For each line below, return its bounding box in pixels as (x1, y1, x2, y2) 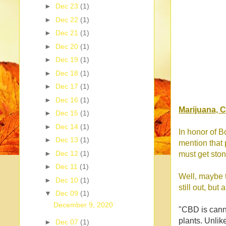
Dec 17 (55, 82, 80, 91)
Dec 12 (55, 149, 80, 157)
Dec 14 (55, 122, 80, 131)
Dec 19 (55, 55, 80, 64)
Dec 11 (55, 162, 80, 171)
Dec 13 (55, 136, 80, 144)
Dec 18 (55, 69, 80, 77)
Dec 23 (55, 2, 80, 11)
